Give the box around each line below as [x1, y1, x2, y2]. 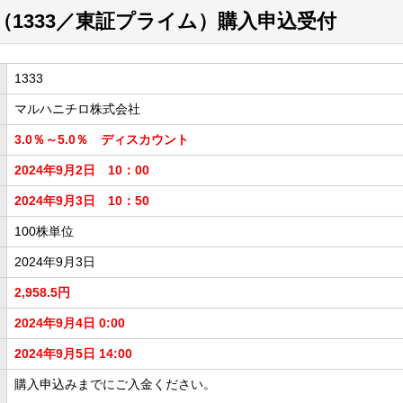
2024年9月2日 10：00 [14, 162, 149, 177]
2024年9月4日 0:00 [14, 315, 125, 330]
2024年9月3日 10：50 [14, 193, 149, 208]
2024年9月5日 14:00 [14, 345, 132, 361]
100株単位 [14, 223, 74, 238]
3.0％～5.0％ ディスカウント [14, 131, 189, 147]
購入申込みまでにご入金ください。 [14, 376, 216, 391]
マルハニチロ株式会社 [14, 101, 140, 116]
